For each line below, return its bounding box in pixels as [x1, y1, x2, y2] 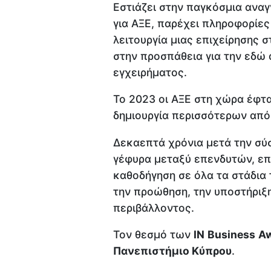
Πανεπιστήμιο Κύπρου [113, 244, 232, 258]
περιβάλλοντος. [113, 201, 194, 214]
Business [207, 228, 255, 241]
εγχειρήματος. [113, 65, 187, 79]
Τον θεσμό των [113, 228, 194, 241]
